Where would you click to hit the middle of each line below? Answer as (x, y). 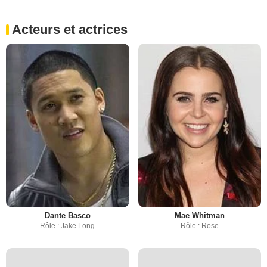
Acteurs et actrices (70, 30)
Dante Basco (67, 216)
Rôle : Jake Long (68, 226)
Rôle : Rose (199, 226)
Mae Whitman (199, 216)
